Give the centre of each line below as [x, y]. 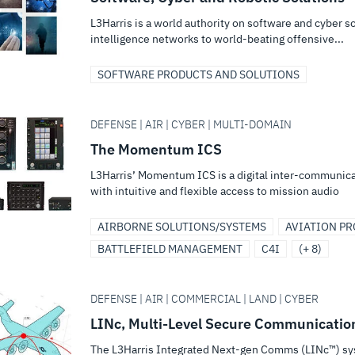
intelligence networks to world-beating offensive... [217, 39]
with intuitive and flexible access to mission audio [215, 191]
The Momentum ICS [156, 149]
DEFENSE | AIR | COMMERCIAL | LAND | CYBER [204, 299]
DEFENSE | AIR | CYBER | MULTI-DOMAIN [191, 124]
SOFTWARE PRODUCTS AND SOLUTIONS [198, 74]
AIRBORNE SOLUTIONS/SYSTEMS [182, 227]
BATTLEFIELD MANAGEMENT [170, 249]
